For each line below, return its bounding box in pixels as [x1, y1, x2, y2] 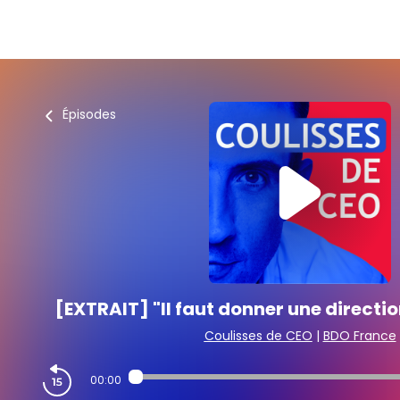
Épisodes [62, 105, 116, 123]
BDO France [322, 327, 396, 345]
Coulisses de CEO [204, 327, 312, 345]
